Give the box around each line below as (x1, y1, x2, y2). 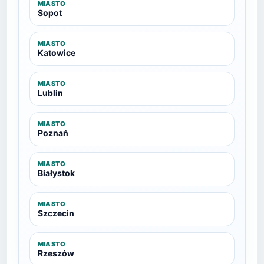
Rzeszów (38, 248, 74, 258)
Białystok (38, 168, 75, 178)
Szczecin (38, 208, 74, 218)
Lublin (38, 88, 63, 98)
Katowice (38, 48, 75, 58)
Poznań (38, 128, 68, 138)
